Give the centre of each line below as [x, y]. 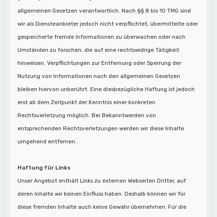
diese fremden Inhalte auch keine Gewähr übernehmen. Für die [102, 207]
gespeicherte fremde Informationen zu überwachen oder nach [102, 37]
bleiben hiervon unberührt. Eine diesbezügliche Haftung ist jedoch [106, 89]
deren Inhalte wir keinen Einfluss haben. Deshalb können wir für [102, 194]
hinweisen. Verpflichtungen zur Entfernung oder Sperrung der [100, 63]
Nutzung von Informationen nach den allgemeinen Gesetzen [99, 76]
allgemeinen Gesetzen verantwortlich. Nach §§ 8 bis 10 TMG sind [104, 10]
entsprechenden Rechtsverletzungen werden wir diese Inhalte [101, 128]
